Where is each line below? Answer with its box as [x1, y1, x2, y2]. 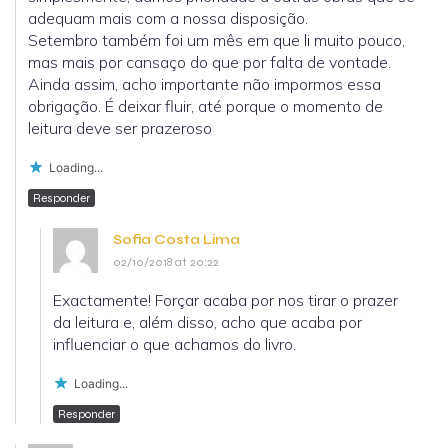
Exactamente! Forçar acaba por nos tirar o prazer [53, 290, 398, 311]
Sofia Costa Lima [113, 231, 240, 249]
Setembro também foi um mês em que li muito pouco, [28, 30, 405, 51]
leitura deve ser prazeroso [28, 118, 212, 139]
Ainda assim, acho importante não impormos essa [28, 74, 381, 95]
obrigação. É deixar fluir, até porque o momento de [28, 96, 383, 117]
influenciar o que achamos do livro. [53, 334, 296, 355]
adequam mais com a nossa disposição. [28, 8, 308, 29]
